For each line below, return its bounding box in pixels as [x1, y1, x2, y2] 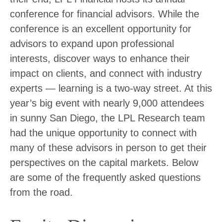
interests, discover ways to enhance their [10, 53, 190, 64]
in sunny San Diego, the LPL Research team [10, 112, 205, 123]
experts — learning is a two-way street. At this [10, 83, 212, 94]
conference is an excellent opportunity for [10, 23, 191, 34]
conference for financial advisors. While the [10, 8, 199, 19]
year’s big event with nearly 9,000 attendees [10, 98, 204, 109]
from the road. [10, 187, 73, 198]
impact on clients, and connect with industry [10, 68, 202, 79]
